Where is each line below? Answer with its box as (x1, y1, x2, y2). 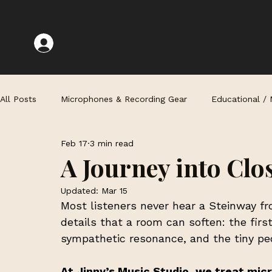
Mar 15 (101, 186, 127, 196)
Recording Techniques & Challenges (24, 142, 169, 152)
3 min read (90, 138, 134, 148)
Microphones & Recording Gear (61, 93, 187, 104)
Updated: (61, 186, 101, 196)
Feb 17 (61, 138, 87, 148)
